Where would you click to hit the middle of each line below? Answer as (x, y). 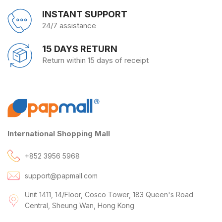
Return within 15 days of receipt (95, 60)
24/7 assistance (69, 26)
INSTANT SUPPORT (85, 14)
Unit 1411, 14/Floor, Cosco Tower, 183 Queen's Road (109, 194)
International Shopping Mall (59, 134)
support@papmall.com (61, 175)
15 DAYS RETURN (80, 49)
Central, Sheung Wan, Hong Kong (80, 205)
